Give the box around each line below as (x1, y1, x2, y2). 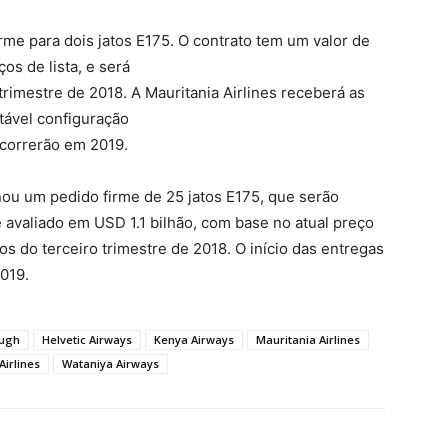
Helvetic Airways (42, 332, 132, 347)
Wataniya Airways (62, 356, 159, 371)
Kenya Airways (154, 332, 234, 347)
